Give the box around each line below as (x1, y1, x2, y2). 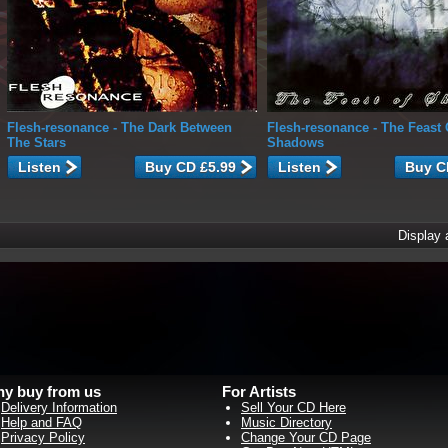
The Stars (7, 135, 66, 150)
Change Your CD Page (241, 430, 371, 445)
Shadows (267, 135, 324, 150)
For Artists (222, 383, 296, 400)
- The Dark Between (109, 120, 232, 135)
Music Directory (241, 415, 332, 430)
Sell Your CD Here (241, 400, 346, 415)
